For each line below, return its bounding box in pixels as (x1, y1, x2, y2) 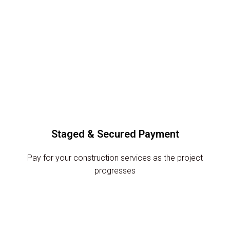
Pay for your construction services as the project (27, 153, 203, 163)
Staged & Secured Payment (51, 128, 179, 140)
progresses (94, 166, 136, 176)
